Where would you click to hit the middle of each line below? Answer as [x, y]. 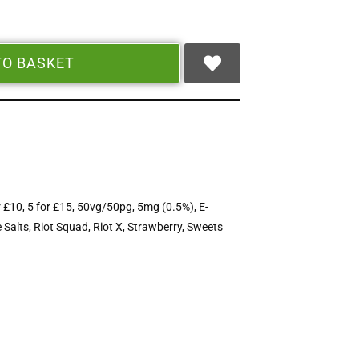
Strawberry [155, 227]
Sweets [205, 227]
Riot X [108, 227]
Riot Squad [61, 227]
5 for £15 [50, 207]
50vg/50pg [105, 207]
